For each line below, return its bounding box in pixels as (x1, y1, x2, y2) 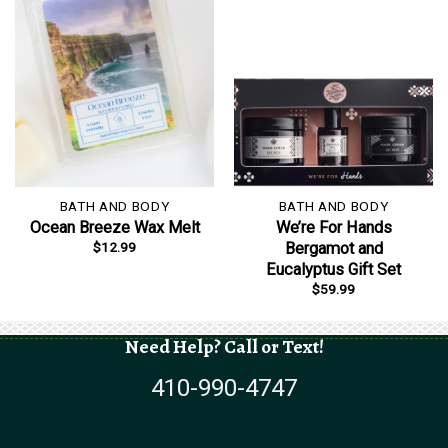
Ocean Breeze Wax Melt (29, 218, 200, 238)
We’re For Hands (275, 218, 392, 238)
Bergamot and (284, 239, 383, 259)
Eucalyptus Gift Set (266, 260, 401, 280)
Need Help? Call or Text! (124, 332, 324, 360)
